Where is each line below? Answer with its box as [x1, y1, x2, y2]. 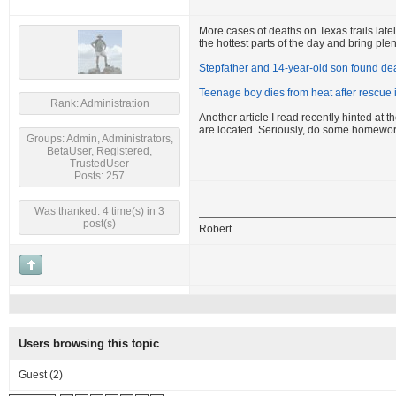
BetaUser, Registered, [47, 145, 152, 157]
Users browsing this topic [19, 337, 159, 350]
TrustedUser [70, 157, 129, 170]
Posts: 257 [74, 170, 125, 182]
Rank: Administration [49, 97, 149, 110]
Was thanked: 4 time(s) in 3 [34, 205, 164, 217]
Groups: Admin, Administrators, [26, 133, 173, 145]
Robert [199, 223, 232, 235]
